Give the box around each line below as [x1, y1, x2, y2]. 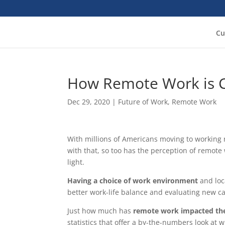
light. [67, 157, 85, 167]
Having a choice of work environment [67, 176, 198, 185]
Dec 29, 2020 [67, 97, 110, 106]
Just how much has [67, 206, 134, 215]
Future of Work [118, 97, 168, 106]
